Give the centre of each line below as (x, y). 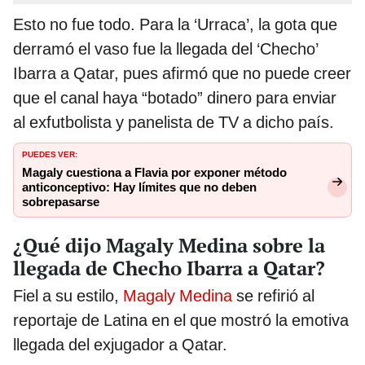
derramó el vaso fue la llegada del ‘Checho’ (166, 49)
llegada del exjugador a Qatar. (120, 344)
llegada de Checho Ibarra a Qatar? (169, 268)
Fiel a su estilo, (66, 295)
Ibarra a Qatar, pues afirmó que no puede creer (182, 74)
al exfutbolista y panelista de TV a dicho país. (174, 123)
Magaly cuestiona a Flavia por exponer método (154, 173)
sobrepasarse (61, 202)
